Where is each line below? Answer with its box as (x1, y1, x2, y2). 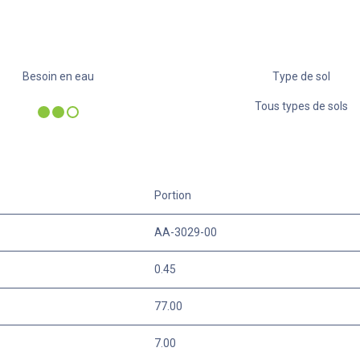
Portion (153, 188, 191, 202)
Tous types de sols (255, 99, 349, 112)
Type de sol (272, 69, 331, 83)
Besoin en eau (22, 69, 95, 83)
